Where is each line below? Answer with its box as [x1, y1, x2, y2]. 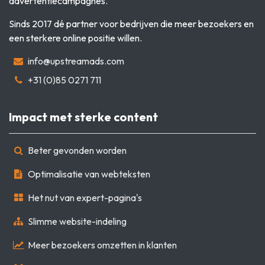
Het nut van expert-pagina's [28, 191, 142, 203]
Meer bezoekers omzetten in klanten [28, 238, 177, 251]
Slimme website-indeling [28, 215, 127, 227]
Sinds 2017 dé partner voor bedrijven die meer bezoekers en [9, 17, 254, 30]
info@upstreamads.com [28, 54, 124, 67]
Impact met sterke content [9, 109, 158, 124]
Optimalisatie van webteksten [28, 167, 150, 180]
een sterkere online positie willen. [9, 31, 142, 44]
